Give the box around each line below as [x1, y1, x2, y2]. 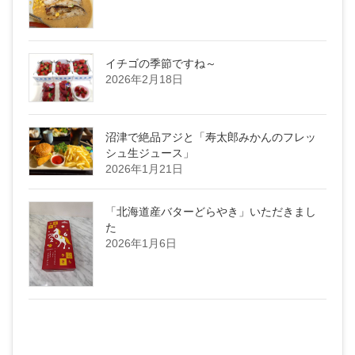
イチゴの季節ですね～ [105, 56, 216, 70]
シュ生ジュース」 [105, 146, 194, 159]
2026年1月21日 [105, 162, 183, 175]
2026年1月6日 [105, 236, 177, 250]
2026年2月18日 [105, 72, 183, 86]
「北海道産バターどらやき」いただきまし [105, 204, 316, 218]
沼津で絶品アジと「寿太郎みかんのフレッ [105, 130, 316, 143]
